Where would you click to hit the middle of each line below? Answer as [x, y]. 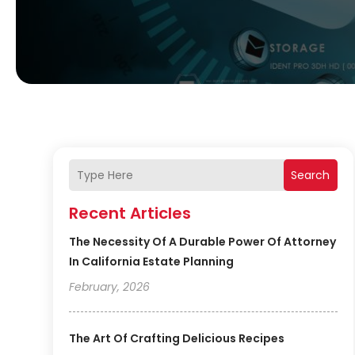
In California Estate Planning [152, 262]
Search [311, 176]
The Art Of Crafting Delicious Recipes [177, 339]
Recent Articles [130, 214]
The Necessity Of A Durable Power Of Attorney [203, 242]
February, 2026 [110, 287]
